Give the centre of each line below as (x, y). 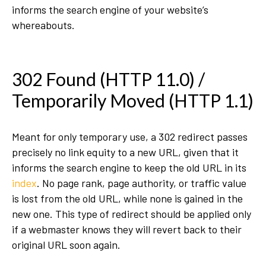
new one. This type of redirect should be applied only (132, 214)
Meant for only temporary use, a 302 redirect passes (130, 137)
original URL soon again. (67, 245)
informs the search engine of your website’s (110, 9)
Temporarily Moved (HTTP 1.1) (133, 100)
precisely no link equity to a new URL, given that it (125, 152)
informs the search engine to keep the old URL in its (129, 167)
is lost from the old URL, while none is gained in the (127, 198)
